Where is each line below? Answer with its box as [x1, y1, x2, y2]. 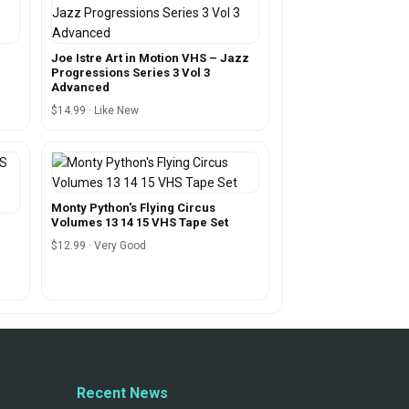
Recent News [76, 383, 168, 402]
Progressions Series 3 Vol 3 [50, 65, 210, 79]
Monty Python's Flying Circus [50, 200, 215, 215]
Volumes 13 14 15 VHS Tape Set [50, 215, 228, 229]
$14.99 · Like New [50, 103, 139, 117]
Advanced [50, 79, 110, 94]
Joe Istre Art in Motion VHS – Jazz [50, 50, 249, 65]
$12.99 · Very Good [50, 238, 146, 252]
